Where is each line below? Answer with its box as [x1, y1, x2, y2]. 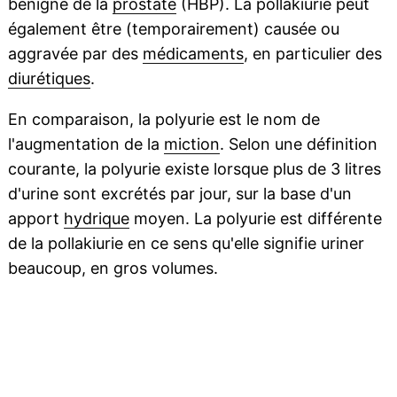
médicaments [142, 44, 244, 64]
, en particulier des [243, 44, 382, 64]
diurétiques [7, 69, 90, 89]
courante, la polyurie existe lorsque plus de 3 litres [7, 160, 381, 179]
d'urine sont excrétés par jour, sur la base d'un [7, 184, 352, 204]
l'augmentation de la [7, 135, 164, 154]
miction [163, 135, 220, 154]
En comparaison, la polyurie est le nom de [7, 110, 320, 129]
